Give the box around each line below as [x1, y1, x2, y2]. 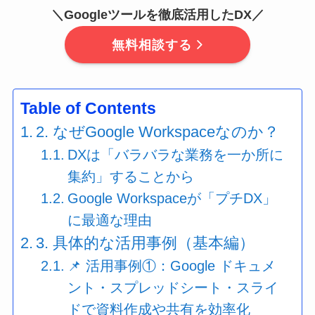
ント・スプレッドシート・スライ [67, 279, 279, 295]
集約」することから [67, 168, 195, 184]
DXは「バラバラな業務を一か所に [67, 146, 284, 162]
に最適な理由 [67, 212, 153, 228]
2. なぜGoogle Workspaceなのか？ [36, 122, 280, 141]
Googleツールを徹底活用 [63, 8, 209, 22]
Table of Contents [20, 98, 156, 117]
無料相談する [111, 37, 192, 52]
